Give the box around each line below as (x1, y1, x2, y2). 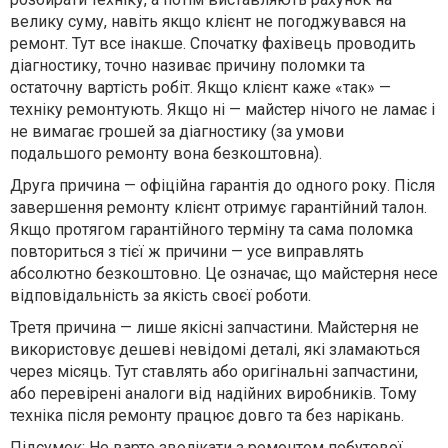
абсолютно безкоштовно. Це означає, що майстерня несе (10, 264, 438, 284)
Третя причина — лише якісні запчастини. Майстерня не (10, 318, 419, 338)
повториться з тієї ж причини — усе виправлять (10, 242, 364, 262)
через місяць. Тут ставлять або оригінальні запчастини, (10, 362, 418, 382)
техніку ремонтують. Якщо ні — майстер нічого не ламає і (10, 100, 435, 120)
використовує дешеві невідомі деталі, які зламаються (10, 340, 420, 360)
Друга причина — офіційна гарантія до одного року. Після (10, 176, 435, 196)
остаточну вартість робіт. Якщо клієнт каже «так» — (10, 78, 391, 98)
